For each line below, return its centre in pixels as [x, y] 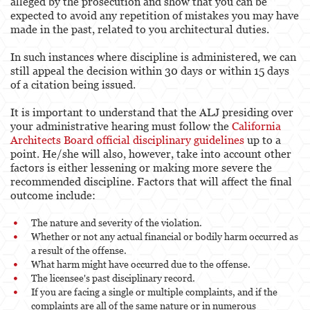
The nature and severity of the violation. [117, 222]
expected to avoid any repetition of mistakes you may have [155, 15]
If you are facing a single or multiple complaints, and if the [154, 291]
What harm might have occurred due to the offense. [141, 264]
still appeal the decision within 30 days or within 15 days [150, 70]
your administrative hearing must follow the [121, 126]
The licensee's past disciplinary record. [113, 277]
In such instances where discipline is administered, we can [153, 56]
